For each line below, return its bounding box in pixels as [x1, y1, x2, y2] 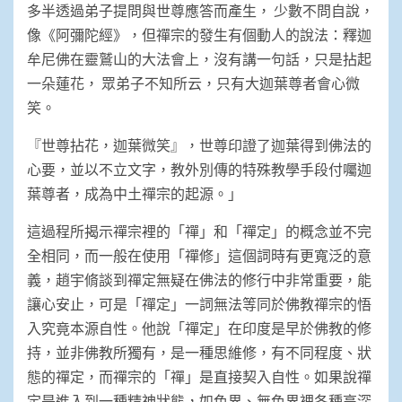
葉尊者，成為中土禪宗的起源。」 [27, 184, 242, 202]
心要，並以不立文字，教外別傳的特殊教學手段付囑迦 [27, 160, 371, 178]
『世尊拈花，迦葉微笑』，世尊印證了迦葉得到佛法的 [27, 135, 371, 153]
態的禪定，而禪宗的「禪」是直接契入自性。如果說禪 [27, 367, 371, 385]
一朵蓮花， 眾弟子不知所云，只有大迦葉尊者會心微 [27, 74, 360, 92]
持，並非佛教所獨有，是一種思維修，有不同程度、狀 [27, 343, 371, 361]
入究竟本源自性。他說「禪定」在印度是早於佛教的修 [27, 319, 371, 336]
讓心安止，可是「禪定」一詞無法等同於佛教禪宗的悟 [27, 294, 371, 312]
